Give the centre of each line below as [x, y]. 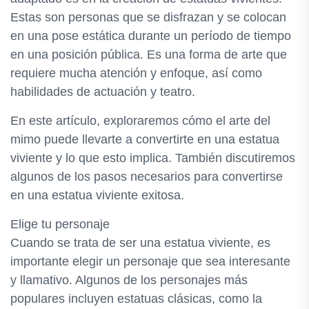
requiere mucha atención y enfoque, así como [136, 73]
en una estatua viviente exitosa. [97, 195]
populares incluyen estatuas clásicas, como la [136, 299]
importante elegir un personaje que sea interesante [150, 261]
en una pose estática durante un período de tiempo [151, 36]
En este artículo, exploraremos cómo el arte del [140, 121]
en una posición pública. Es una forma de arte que [149, 54]
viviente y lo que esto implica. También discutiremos [153, 158]
